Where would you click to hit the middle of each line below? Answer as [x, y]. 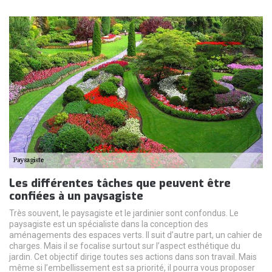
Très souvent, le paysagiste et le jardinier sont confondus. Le [124, 213]
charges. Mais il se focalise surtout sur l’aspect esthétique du [125, 246]
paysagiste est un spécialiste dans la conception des [109, 224]
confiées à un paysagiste [76, 196]
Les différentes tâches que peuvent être [120, 183]
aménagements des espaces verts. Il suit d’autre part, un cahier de [136, 235]
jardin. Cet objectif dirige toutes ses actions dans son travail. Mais [133, 257]
